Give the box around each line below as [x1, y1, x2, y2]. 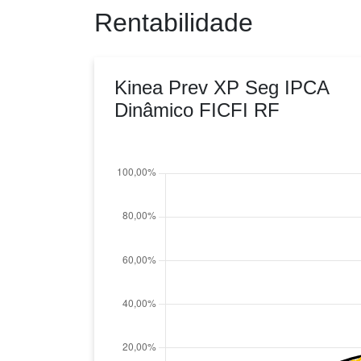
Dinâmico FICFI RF [114, 99, 280, 122]
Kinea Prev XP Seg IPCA [114, 77, 329, 99]
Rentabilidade [94, 8, 253, 38]
